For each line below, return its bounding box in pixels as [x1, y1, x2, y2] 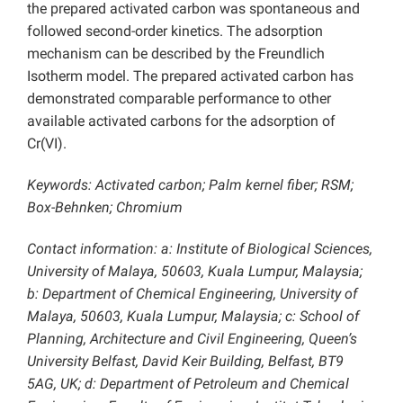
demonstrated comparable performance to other [27, 90, 331, 108]
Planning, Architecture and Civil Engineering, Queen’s [27, 330, 357, 348]
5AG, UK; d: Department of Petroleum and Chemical [27, 375, 349, 393]
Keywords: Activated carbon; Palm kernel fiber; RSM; [27, 176, 354, 194]
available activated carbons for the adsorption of [27, 112, 336, 130]
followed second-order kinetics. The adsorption [27, 22, 323, 40]
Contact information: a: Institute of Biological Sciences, [27, 240, 372, 258]
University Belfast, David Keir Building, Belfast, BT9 [27, 353, 344, 371]
